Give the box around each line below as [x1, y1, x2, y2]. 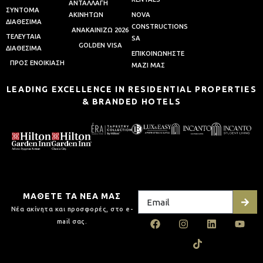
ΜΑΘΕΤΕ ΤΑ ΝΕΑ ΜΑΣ [23, 191, 122, 201]
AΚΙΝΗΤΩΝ [69, 11, 103, 19]
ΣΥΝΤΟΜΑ [6, 6, 39, 14]
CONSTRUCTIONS [131, 23, 188, 31]
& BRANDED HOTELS [82, 97, 181, 107]
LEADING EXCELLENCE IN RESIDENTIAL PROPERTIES [6, 85, 257, 95]
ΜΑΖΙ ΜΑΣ [131, 62, 165, 69]
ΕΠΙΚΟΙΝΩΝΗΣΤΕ [131, 50, 184, 58]
